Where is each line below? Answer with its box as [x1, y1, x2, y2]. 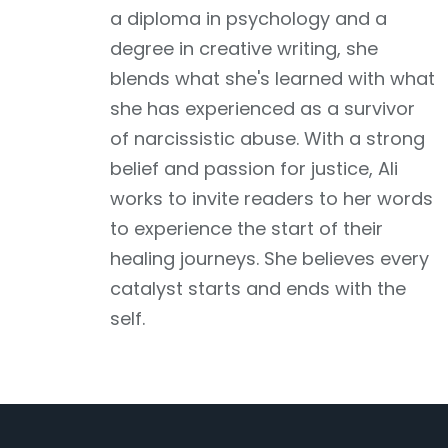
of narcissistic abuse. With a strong [110, 125, 425, 151]
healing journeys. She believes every [110, 245, 429, 271]
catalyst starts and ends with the [110, 275, 406, 301]
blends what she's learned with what [110, 65, 435, 91]
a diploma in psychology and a [110, 5, 387, 31]
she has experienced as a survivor [110, 95, 415, 121]
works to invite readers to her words [110, 185, 433, 211]
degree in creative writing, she [110, 35, 378, 61]
